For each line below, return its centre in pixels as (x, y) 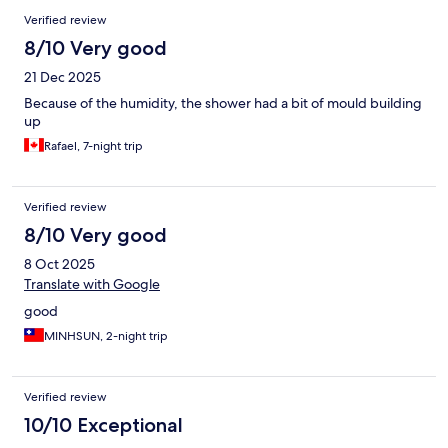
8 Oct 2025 (59, 264)
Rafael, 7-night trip (93, 146)
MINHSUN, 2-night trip (106, 336)
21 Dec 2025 (62, 77)
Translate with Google (92, 284)
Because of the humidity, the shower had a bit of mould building (223, 103)
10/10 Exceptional (103, 425)
